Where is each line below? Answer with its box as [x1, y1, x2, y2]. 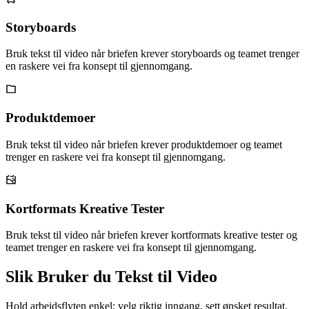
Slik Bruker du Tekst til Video [6, 268, 217, 286]
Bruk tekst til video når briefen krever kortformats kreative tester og [6, 229, 297, 241]
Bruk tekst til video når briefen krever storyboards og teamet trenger [6, 48, 299, 60]
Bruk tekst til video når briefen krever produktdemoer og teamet [6, 138, 282, 150]
